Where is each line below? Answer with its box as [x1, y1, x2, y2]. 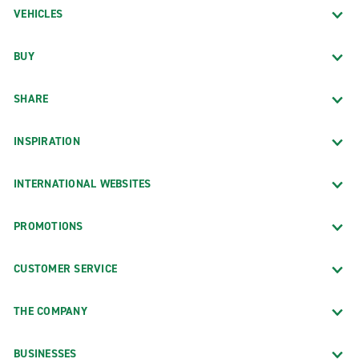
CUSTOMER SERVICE [14, 260, 117, 276]
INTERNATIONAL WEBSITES [14, 175, 151, 192]
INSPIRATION [14, 133, 80, 149]
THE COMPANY [14, 303, 87, 319]
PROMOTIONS [14, 218, 83, 234]
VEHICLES [14, 6, 63, 22]
